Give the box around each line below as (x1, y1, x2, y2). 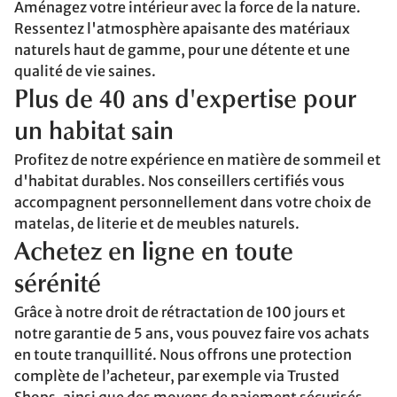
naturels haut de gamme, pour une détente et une (14, 41, 350, 58)
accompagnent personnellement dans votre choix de (14, 193, 371, 211)
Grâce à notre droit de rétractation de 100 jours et (14, 303, 346, 321)
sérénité (14, 273, 101, 298)
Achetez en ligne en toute (14, 241, 293, 266)
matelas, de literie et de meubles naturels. (14, 214, 300, 232)
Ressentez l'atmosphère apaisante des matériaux (14, 19, 350, 37)
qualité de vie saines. (14, 62, 156, 80)
